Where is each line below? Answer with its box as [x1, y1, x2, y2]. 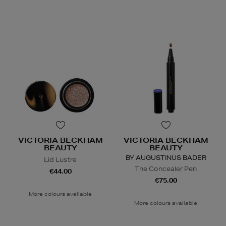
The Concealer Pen [135, 164, 197, 174]
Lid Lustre [44, 155, 77, 164]
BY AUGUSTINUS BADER [125, 153, 206, 162]
